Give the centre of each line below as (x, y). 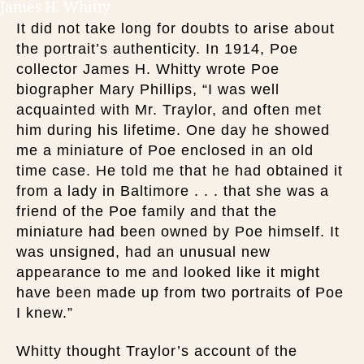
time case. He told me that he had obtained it (180, 170)
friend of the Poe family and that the (147, 211)
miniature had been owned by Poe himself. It (178, 231)
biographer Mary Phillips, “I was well (148, 89)
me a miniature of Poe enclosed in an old (165, 150)
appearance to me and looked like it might (168, 272)
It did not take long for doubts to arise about (175, 28)
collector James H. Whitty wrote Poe (148, 69)
